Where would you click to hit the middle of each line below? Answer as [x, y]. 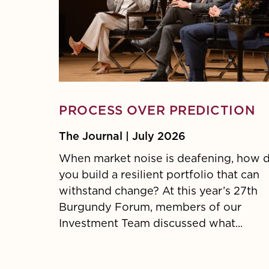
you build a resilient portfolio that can [159, 175]
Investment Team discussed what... [151, 224]
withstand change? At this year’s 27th [158, 191]
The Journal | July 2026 [122, 137]
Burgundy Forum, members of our [150, 207]
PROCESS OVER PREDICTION [157, 111]
